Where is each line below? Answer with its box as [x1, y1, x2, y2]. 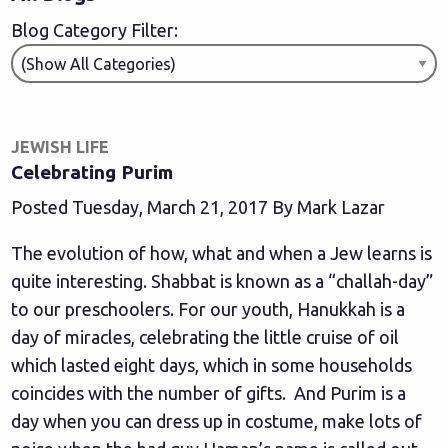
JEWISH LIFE [11, 138, 110, 156]
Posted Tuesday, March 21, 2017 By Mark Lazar [11, 197, 386, 217]
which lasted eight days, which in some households [11, 355, 413, 375]
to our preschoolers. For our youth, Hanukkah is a [11, 299, 406, 319]
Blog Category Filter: [11, 20, 179, 40]
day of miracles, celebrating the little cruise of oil [11, 327, 400, 347]
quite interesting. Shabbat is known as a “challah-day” [11, 271, 434, 291]
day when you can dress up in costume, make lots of [11, 411, 423, 431]
